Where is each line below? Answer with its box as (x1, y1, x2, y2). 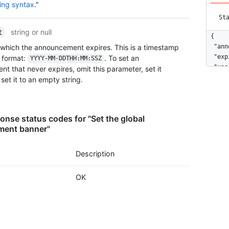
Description (76, 149, 114, 158)
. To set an (104, 53, 141, 62)
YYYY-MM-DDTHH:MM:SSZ (30, 55, 102, 62)
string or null (11, 27, 52, 36)
